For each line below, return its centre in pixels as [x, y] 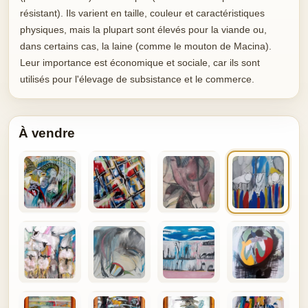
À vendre [47, 133]
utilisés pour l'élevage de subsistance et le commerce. [137, 79]
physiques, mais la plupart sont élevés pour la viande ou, [143, 30]
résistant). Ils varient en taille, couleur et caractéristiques [142, 13]
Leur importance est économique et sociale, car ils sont [140, 63]
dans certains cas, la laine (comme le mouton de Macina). [146, 46]
